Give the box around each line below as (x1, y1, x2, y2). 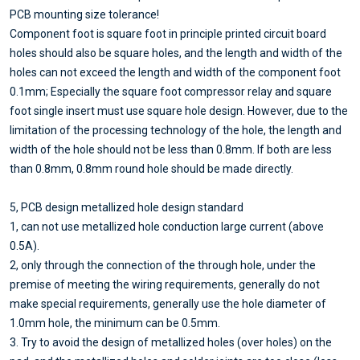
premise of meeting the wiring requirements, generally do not (10, 278, 320, 292)
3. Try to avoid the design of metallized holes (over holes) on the (10, 336, 332, 350)
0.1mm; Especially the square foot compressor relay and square (10, 85, 332, 99)
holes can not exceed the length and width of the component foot (10, 66, 341, 80)
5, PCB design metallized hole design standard (10, 201, 243, 215)
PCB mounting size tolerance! (10, 8, 159, 22)
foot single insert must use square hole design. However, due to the (10, 104, 348, 118)
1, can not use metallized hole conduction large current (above (10, 220, 324, 234)
